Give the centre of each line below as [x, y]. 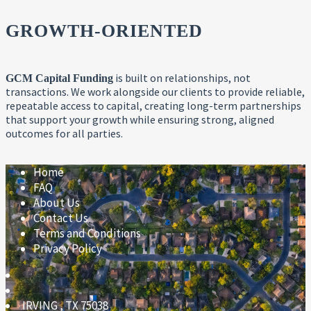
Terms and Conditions [87, 233]
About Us [57, 202]
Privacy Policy [68, 248]
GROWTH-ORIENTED [104, 31]
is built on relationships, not [182, 77]
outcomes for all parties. [64, 133]
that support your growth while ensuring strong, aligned [140, 119]
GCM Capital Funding [59, 78]
